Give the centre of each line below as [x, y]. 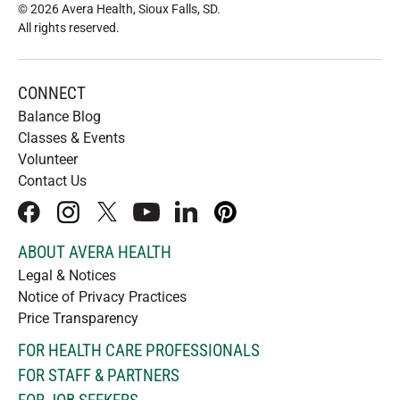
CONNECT [52, 93]
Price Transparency [78, 318]
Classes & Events [71, 138]
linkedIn [209, 221]
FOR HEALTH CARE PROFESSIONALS [139, 350]
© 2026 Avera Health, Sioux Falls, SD [117, 9]
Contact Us [52, 181]
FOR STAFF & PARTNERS [99, 375]
